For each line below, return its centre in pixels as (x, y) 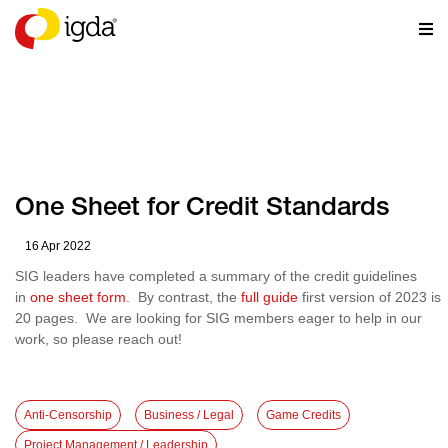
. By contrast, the (183, 297)
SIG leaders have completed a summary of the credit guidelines (216, 276)
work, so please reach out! (98, 339)
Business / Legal (189, 415)
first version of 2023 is (369, 297)
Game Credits (303, 415)
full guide (269, 297)
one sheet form (78, 297)
